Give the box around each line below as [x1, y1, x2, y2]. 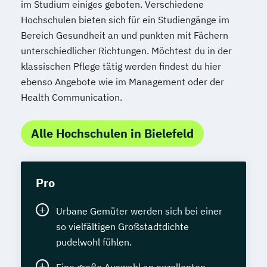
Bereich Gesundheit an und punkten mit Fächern [21, 29, 228, 41]
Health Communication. [21, 91, 122, 103]
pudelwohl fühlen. [56, 235, 132, 248]
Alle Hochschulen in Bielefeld [31, 125, 194, 141]
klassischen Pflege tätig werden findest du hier [21, 60, 221, 72]
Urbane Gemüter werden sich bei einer [56, 204, 222, 217]
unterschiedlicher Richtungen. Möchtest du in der [21, 44, 232, 57]
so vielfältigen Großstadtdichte [56, 220, 189, 232]
